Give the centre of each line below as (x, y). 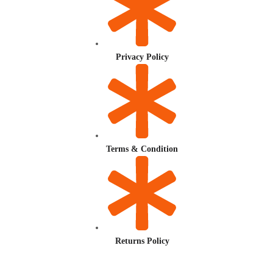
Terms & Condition (142, 149)
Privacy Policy (142, 57)
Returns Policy (142, 241)
